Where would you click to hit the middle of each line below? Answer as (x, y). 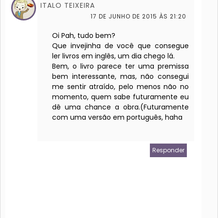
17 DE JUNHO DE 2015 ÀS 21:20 (139, 17)
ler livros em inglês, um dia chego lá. (113, 56)
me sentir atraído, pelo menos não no (121, 87)
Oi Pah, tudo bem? (84, 36)
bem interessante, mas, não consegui (121, 77)
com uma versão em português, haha (117, 118)
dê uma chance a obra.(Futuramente (121, 107)
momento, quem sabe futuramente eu (121, 97)
